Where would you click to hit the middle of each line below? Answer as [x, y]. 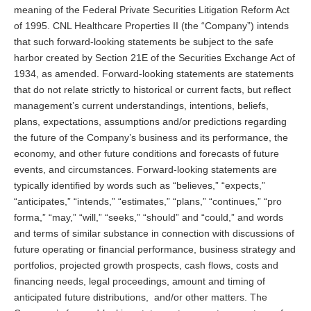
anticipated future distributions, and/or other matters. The [141, 297]
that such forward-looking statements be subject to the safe [144, 41]
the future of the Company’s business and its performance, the [151, 137]
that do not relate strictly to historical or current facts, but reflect [152, 89]
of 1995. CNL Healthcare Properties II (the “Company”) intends [151, 25]
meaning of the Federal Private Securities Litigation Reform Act [152, 9]
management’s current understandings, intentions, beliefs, [141, 105]
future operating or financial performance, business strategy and [155, 249]
